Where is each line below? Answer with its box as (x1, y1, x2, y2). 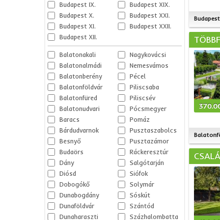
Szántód (129, 202, 154, 210)
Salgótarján (129, 159, 164, 166)
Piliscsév (129, 94, 155, 102)
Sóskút (129, 191, 150, 199)
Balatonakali (59, 51, 96, 58)
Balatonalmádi (59, 61, 102, 69)
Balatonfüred (59, 94, 97, 102)
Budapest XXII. (129, 22, 171, 30)
